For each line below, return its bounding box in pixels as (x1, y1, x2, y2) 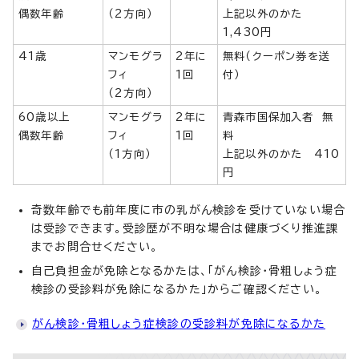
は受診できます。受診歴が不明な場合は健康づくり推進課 (31, 223, 339, 235)
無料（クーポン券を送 (223, 50, 330, 63)
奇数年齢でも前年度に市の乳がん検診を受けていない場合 (31, 204, 346, 216)
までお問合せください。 (31, 241, 159, 253)
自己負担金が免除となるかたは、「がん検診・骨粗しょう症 (31, 265, 338, 277)
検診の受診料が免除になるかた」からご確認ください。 (31, 284, 322, 296)
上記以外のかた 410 (223, 148, 341, 160)
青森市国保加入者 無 (223, 111, 333, 123)
